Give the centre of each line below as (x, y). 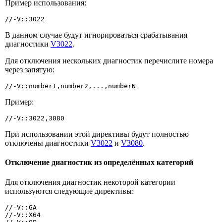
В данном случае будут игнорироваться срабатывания (96, 35)
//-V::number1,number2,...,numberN (70, 86)
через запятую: (30, 69)
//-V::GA (21, 207)
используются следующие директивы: (69, 191)
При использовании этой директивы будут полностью (97, 134)
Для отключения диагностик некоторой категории (90, 182)
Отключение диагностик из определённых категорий (99, 163)
